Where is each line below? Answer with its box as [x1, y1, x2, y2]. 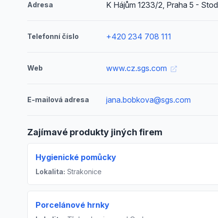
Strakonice [65, 167, 102, 176]
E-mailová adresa [27, 95, 89, 104]
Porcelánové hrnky [36, 200, 109, 210]
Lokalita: [36, 167, 65, 176]
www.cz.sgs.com [106, 63, 169, 73]
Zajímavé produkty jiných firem [27, 127, 163, 137]
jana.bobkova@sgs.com [106, 95, 191, 105]
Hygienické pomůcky [36, 152, 116, 162]
